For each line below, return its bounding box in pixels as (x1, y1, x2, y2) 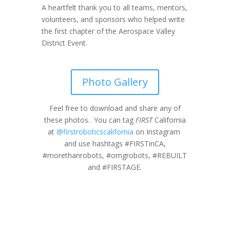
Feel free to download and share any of (49, 103, 181, 113)
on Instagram (133, 126, 182, 137)
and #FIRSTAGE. (88, 162, 142, 172)
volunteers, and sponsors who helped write (41, 14, 185, 24)
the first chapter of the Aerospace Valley (41, 26, 175, 36)
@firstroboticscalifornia (56, 126, 133, 137)
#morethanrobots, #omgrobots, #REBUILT (43, 150, 187, 160)
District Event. (41, 37, 87, 48)
